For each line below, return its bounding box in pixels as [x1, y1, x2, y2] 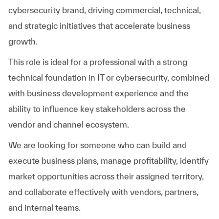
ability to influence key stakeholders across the [8, 104, 186, 113]
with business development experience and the [8, 88, 189, 98]
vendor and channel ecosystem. [8, 119, 129, 129]
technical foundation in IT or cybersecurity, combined [8, 72, 209, 82]
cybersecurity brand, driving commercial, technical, [8, 5, 201, 15]
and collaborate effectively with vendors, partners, [8, 187, 198, 197]
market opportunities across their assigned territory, [8, 171, 204, 181]
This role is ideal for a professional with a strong [8, 57, 187, 66]
